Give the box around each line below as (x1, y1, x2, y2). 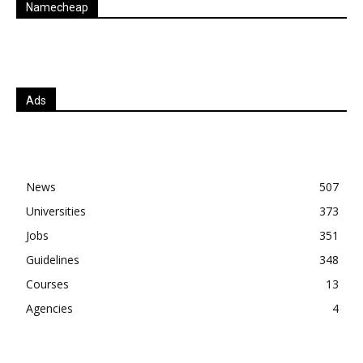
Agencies (26, 301, 73, 317)
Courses (26, 276, 69, 293)
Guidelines (26, 252, 79, 268)
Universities (26, 203, 86, 220)
